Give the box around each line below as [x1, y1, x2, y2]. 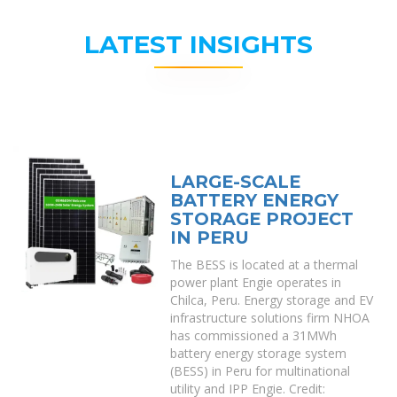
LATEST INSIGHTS [84, 29, 313, 59]
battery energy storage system [170, 345, 347, 362]
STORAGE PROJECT [170, 208, 354, 230]
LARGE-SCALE [170, 171, 301, 192]
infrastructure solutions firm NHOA [170, 309, 370, 326]
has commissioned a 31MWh [170, 327, 338, 344]
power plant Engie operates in [170, 274, 342, 291]
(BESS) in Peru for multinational [170, 362, 351, 379]
